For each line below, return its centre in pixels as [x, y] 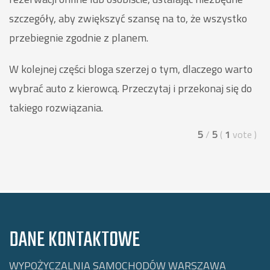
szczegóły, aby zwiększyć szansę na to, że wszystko [128, 18]
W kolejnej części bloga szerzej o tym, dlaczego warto [131, 69]
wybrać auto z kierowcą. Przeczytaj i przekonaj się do [130, 88]
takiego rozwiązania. [56, 107]
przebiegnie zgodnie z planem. [79, 37]
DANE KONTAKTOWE [74, 240]
